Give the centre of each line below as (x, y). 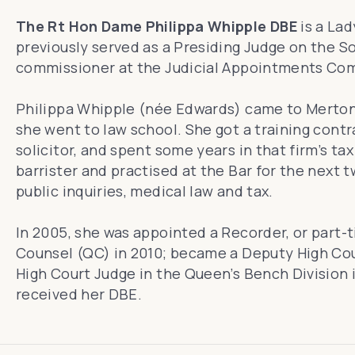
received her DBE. (79, 294)
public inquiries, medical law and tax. (145, 191)
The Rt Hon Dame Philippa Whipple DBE (157, 26)
